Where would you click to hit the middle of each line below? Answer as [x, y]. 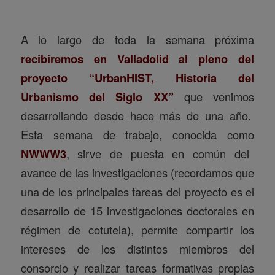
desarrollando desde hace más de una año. [137, 115]
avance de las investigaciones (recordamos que [137, 172]
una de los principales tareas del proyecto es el [137, 191]
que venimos [214, 96]
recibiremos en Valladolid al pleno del [137, 58]
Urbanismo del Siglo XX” [97, 96]
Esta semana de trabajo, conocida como [137, 134]
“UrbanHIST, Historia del [172, 77]
